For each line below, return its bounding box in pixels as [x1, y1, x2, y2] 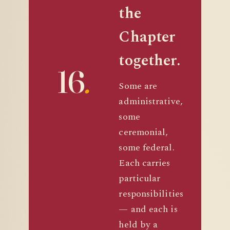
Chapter [119, 25, 176, 49]
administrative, [119, 94, 183, 108]
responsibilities [119, 187, 183, 201]
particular [119, 171, 161, 185]
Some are [119, 79, 158, 93]
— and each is [119, 202, 178, 216]
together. [119, 49, 181, 72]
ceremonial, [119, 125, 168, 139]
